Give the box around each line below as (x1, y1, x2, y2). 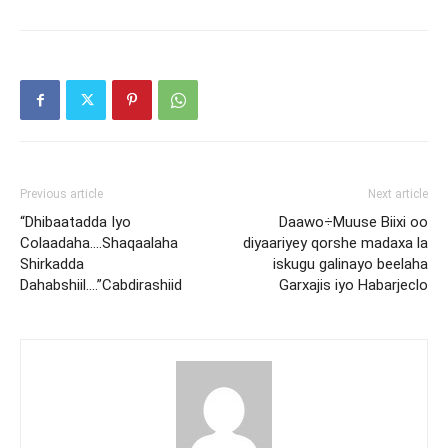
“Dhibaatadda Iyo (20, 213, 131, 232)
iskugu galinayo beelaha (273, 255, 428, 274)
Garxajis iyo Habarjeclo (279, 276, 428, 295)
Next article (368, 187, 428, 202)
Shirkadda (20, 255, 84, 274)
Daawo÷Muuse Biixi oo (279, 213, 428, 232)
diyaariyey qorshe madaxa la (243, 234, 428, 253)
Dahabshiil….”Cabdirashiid (20, 276, 182, 295)
